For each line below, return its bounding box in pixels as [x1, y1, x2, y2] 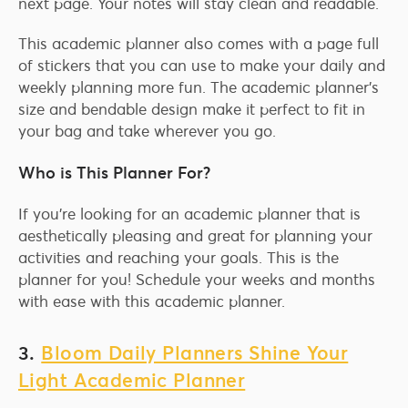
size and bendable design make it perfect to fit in [18, 99, 365, 120]
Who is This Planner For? [18, 162, 210, 184]
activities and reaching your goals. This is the [18, 248, 339, 269]
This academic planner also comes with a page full [18, 34, 379, 55]
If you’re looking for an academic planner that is [18, 204, 361, 225]
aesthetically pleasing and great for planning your [18, 226, 372, 247]
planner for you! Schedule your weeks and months [18, 270, 375, 291]
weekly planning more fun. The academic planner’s [18, 77, 379, 98]
